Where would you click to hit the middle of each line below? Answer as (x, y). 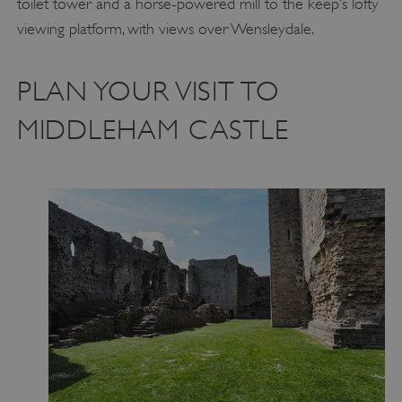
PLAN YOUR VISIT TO (148, 91)
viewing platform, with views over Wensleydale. (165, 29)
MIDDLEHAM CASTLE (153, 129)
